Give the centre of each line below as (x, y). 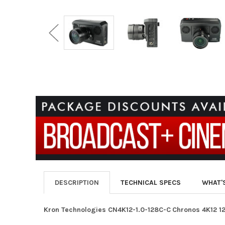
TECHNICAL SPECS (150, 182)
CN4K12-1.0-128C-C (139, 209)
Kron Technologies (76, 209)
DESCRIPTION (77, 182)
